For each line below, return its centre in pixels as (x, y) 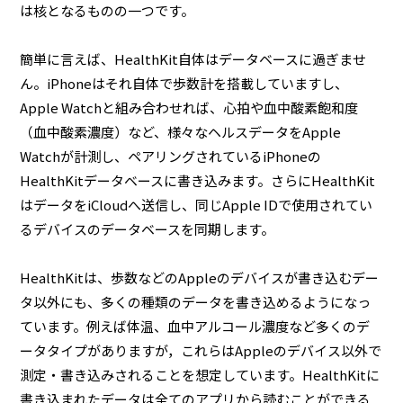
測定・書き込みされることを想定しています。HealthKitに (200, 374)
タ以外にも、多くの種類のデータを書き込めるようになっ (196, 301)
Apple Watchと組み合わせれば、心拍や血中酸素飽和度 (189, 107)
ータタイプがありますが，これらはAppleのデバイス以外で (201, 350)
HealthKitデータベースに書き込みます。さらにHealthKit (198, 180)
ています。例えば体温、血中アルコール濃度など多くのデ (195, 326)
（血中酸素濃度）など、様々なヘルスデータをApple (181, 131)
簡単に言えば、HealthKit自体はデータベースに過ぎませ (193, 58)
